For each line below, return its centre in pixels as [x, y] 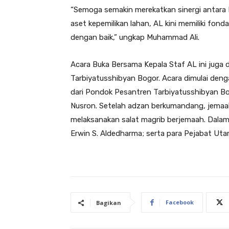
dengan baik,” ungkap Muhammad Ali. [135, 37]
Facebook [180, 202]
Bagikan [109, 202]
